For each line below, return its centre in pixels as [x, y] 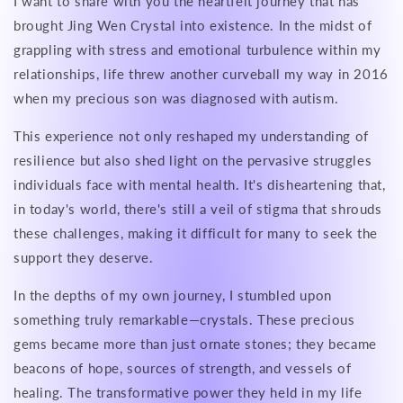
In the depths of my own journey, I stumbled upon [173, 295]
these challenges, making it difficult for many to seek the [196, 233]
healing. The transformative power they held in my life [188, 392]
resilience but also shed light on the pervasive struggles [193, 160]
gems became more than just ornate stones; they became [195, 344]
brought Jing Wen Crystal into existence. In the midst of [193, 25]
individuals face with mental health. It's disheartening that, [200, 184]
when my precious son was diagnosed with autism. [176, 98]
